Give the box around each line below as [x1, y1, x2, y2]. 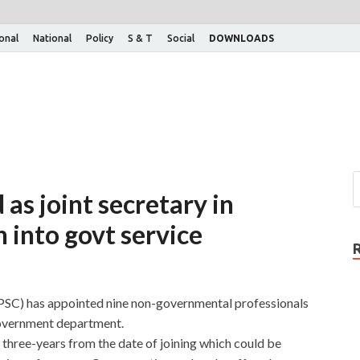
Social [167, 32, 194, 43]
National [33, 32, 72, 43]
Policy [86, 32, 113, 43]
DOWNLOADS [209, 32, 274, 43]
